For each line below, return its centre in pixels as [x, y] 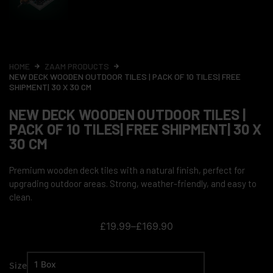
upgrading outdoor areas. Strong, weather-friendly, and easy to [133, 183]
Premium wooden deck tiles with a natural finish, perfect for [127, 170]
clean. [21, 197]
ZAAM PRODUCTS [77, 66]
